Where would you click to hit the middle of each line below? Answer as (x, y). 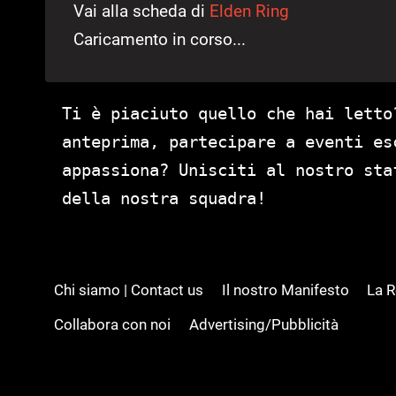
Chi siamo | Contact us (129, 290)
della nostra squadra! (164, 198)
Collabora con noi (113, 324)
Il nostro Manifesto (285, 290)
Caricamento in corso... (160, 39)
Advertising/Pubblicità (263, 324)
